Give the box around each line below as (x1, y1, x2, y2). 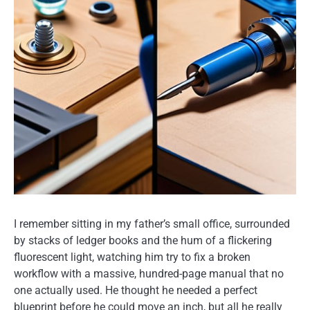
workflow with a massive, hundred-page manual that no (14, 267, 284, 280)
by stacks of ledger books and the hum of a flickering (14, 234, 272, 247)
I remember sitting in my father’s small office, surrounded (14, 217, 290, 230)
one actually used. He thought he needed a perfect (14, 284, 257, 297)
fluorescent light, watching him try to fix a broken (14, 250, 250, 264)
